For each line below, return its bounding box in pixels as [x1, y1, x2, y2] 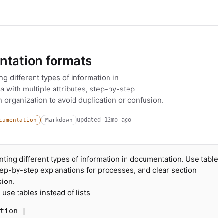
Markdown [45, 116, 73, 123]
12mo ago [104, 116, 131, 123]
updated [77, 116, 104, 123]
